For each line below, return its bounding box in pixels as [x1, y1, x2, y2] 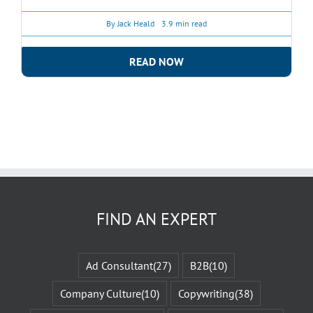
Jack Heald [117, 18, 154, 29]
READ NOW [129, 54, 184, 68]
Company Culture [60, 286, 141, 300]
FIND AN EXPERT [96, 208, 217, 230]
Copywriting [178, 286, 235, 300]
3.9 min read [161, 18, 207, 29]
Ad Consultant [86, 258, 153, 272]
